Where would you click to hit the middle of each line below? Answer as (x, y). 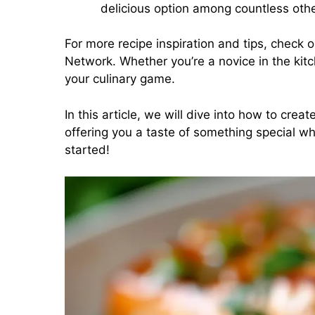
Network (89, 62)
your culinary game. (120, 79)
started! (87, 149)
